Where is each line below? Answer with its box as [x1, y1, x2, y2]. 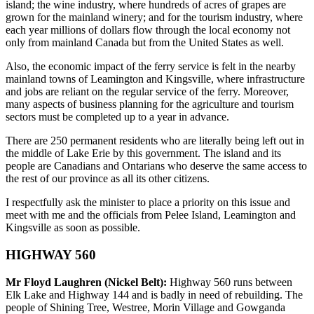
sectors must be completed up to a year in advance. [6, 111, 229, 123]
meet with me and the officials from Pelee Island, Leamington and [6, 209, 296, 221]
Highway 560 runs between [167, 275, 292, 288]
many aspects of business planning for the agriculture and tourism [6, 98, 294, 111]
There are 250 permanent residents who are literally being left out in [6, 135, 304, 147]
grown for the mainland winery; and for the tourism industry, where [6, 11, 303, 24]
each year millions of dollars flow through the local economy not [6, 24, 290, 36]
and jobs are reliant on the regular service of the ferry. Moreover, [6, 86, 289, 98]
